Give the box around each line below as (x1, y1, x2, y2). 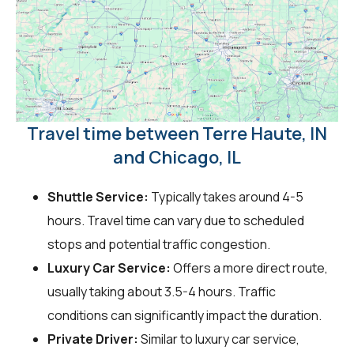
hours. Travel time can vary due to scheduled (47, 211, 304, 229)
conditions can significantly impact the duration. (47, 306, 322, 324)
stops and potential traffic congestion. (47, 235, 270, 253)
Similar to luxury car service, (138, 330, 299, 348)
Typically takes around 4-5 (149, 187, 303, 205)
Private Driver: (47, 330, 138, 348)
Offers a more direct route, (171, 258, 328, 277)
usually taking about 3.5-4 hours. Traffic (47, 282, 276, 300)
